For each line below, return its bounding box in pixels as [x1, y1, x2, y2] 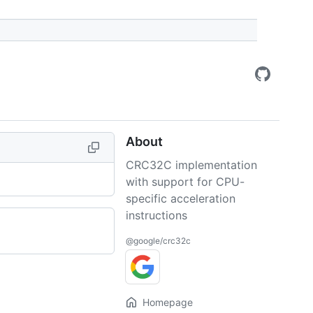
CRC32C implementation [126, 158, 257, 172]
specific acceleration [126, 191, 235, 205]
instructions [126, 208, 187, 222]
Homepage [143, 296, 193, 308]
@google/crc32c [126, 235, 191, 246]
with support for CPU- [126, 175, 245, 189]
